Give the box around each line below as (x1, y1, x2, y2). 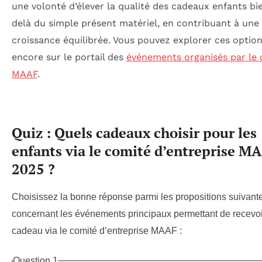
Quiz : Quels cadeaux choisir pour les (12, 123, 257, 142)
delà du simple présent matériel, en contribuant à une (12, 18, 259, 29)
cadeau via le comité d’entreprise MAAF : (12, 225, 182, 236)
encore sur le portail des (12, 51, 126, 63)
